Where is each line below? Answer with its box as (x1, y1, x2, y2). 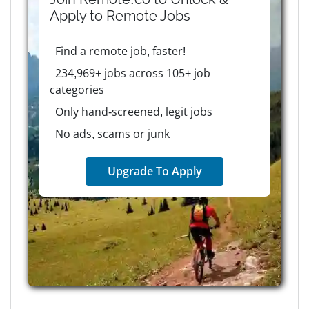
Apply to (50, 8, 106, 25)
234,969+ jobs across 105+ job (54, 66, 210, 81)
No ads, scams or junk (54, 126, 170, 142)
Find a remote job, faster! (54, 43, 186, 59)
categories (50, 82, 104, 98)
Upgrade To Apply (107, 163, 202, 179)
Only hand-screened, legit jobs (54, 104, 212, 120)
